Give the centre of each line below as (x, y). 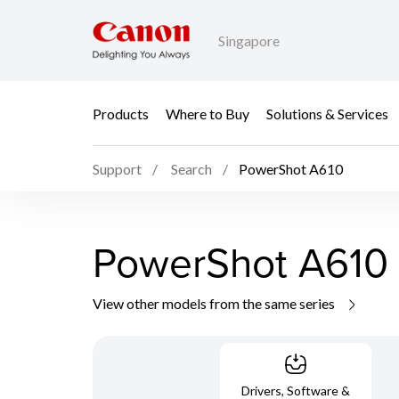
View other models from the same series (215, 303)
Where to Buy (208, 113)
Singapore (249, 41)
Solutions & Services (327, 113)
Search (191, 169)
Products (121, 113)
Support (117, 169)
